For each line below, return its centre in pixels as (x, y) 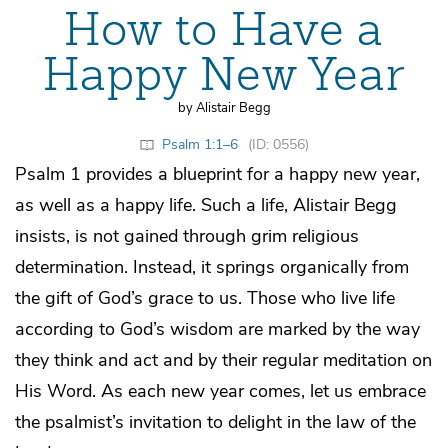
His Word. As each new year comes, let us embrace (220, 390)
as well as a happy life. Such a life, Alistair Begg (206, 204)
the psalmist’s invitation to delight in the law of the (215, 421)
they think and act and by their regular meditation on (223, 359)
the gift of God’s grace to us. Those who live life (205, 297)
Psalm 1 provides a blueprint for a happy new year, (217, 173)
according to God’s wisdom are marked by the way (217, 328)
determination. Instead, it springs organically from (212, 266)
